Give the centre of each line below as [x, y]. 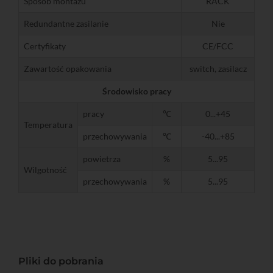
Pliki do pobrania [61, 261]
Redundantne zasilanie [66, 23]
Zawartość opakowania [68, 68]
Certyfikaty [45, 46]
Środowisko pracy [136, 91]
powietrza [102, 158]
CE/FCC [218, 46]
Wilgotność [45, 169]
